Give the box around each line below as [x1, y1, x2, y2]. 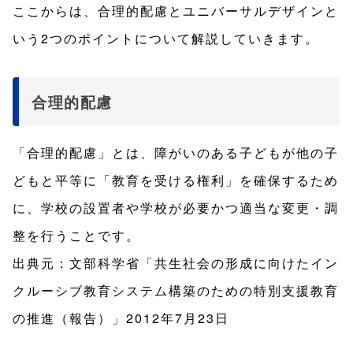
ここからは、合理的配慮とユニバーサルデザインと [13, 2, 339, 20]
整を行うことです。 [13, 226, 140, 245]
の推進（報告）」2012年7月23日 [13, 309, 229, 328]
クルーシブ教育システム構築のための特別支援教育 [13, 281, 339, 300]
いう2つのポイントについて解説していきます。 [13, 29, 319, 48]
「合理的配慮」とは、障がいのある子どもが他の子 [13, 143, 339, 162]
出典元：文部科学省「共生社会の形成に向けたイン [13, 254, 339, 273]
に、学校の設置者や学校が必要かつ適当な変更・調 [13, 199, 339, 217]
